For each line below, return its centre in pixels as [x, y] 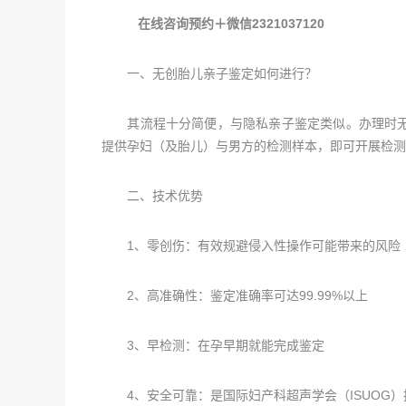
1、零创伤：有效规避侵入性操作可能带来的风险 [251, 246]
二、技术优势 [152, 196]
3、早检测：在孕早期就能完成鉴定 [213, 345]
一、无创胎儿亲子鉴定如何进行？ [209, 73]
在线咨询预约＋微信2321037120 [229, 24]
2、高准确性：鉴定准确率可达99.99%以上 [235, 295]
